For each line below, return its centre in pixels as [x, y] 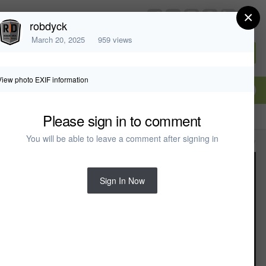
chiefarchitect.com [106, 16]
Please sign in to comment [122, 121]
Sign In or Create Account [197, 53]
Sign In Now [122, 181]
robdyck [48, 26]
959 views [115, 40]
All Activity [237, 141]
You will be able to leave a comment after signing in [122, 139]
